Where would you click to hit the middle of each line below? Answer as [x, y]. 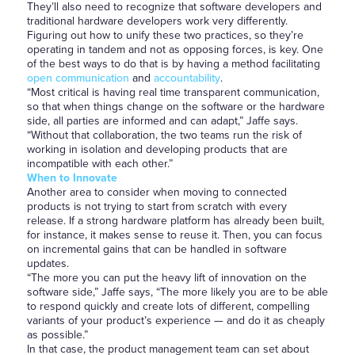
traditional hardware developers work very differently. [157, 21]
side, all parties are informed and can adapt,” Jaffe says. [162, 121]
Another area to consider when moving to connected [157, 192]
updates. [48, 263]
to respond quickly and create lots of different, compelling [168, 306]
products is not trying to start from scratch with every [157, 206]
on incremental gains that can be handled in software [157, 249]
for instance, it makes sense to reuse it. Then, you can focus [174, 235]
